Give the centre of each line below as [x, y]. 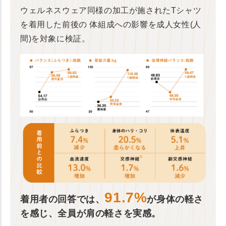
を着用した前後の [54, 24]
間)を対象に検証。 [55, 39]
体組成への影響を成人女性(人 [144, 24]
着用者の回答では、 [63, 199]
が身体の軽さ [175, 199]
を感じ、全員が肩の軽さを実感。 [91, 213]
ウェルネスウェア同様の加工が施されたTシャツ [111, 10]
